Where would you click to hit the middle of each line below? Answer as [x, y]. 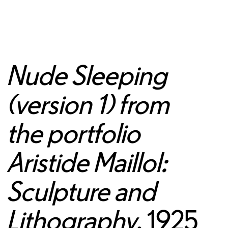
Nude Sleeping [87, 75]
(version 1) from [88, 104]
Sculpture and [81, 191]
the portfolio [74, 133]
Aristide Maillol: [87, 162]
